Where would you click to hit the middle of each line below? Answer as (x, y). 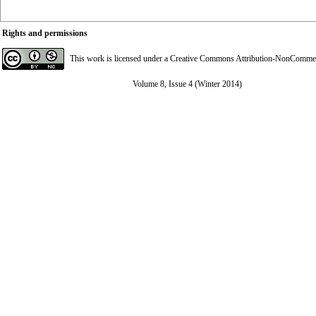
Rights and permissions (45, 33)
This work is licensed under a (120, 59)
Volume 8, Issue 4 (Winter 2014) (187, 84)
